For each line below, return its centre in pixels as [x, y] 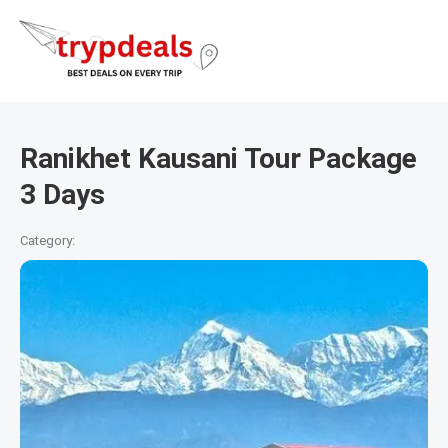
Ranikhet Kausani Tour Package [218, 159]
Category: [47, 240]
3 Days [62, 195]
